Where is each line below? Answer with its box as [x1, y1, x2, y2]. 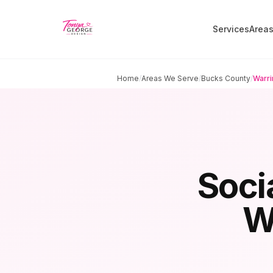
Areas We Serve [141, 74, 199, 83]
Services [213, 24, 249, 34]
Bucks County [201, 74, 250, 83]
